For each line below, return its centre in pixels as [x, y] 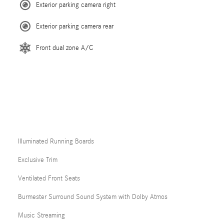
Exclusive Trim [38, 160]
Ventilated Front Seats [49, 178]
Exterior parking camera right [76, 5]
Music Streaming [41, 215]
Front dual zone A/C [64, 48]
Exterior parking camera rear [75, 26]
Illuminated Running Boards [56, 141]
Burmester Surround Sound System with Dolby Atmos [93, 197]
